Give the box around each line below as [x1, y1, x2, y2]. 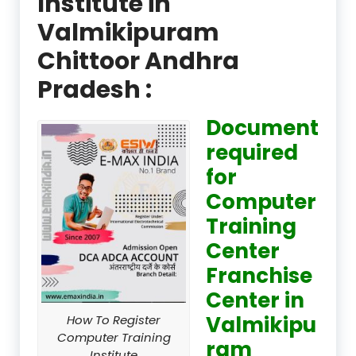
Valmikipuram [37, 15, 219, 49]
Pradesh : [37, 72, 152, 106]
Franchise [206, 261, 312, 290]
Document [206, 113, 319, 142]
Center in [206, 285, 309, 315]
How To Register [67, 311, 161, 328]
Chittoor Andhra [37, 44, 239, 78]
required [206, 137, 298, 167]
